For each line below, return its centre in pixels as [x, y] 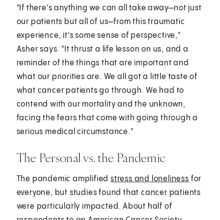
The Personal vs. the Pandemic [91, 157]
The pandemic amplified [64, 179]
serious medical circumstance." [75, 132]
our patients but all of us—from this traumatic [101, 22]
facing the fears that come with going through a [107, 118]
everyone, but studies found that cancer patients [109, 192]
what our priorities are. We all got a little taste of [107, 77]
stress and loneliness [150, 179]
